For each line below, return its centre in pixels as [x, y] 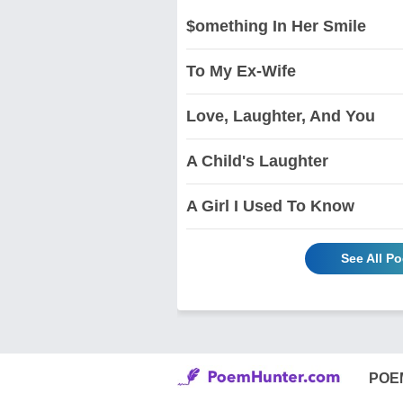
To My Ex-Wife [241, 71]
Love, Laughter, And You [281, 116]
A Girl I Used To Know [270, 206]
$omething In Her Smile [276, 26]
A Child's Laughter [257, 161]
